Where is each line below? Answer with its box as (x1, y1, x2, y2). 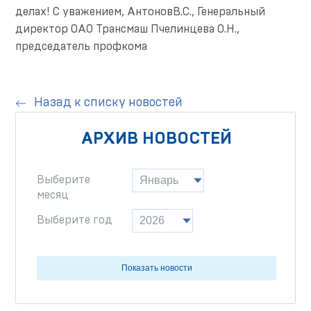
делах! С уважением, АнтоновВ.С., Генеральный (15, 6, 266, 17)
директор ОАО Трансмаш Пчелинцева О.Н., (15, 24, 240, 35)
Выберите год (37, 215, 113, 226)
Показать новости (121, 263, 192, 273)
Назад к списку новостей (34, 96, 183, 109)
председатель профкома (15, 41, 148, 52)
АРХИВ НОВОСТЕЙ (81, 131, 232, 147)
